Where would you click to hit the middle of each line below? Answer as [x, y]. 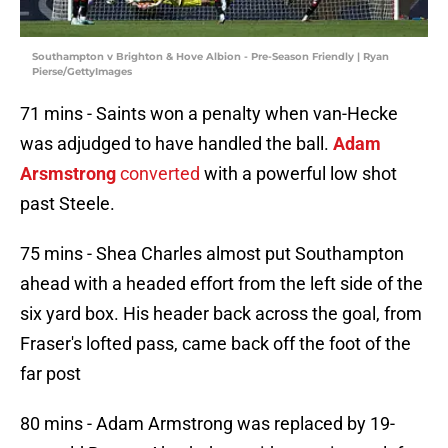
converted [158, 174]
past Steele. [67, 204]
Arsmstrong [68, 174]
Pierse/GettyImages [82, 72]
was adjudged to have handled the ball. [176, 144]
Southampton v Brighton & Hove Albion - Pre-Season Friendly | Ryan [210, 57]
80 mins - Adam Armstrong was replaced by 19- [207, 424]
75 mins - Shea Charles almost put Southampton [212, 254]
